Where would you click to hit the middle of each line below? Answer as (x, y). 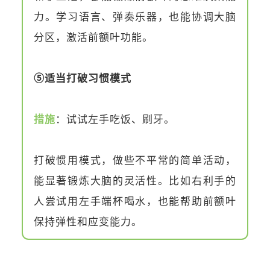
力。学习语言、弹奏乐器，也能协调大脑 (135, 17)
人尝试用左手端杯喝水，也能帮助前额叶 (135, 201)
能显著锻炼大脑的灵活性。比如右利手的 (135, 181)
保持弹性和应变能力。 (88, 222)
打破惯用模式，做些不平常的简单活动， (135, 160)
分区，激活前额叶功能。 (93, 37)
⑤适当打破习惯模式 (83, 78)
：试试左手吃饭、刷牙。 (115, 119)
